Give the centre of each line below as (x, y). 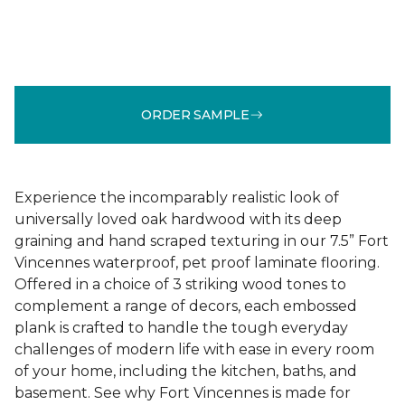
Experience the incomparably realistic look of (177, 198)
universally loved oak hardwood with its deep (178, 219)
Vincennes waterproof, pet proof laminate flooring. (197, 263)
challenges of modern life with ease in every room (194, 349)
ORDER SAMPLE (195, 114)
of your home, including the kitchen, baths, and (186, 371)
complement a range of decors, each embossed (186, 306)
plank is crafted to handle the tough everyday (181, 328)
